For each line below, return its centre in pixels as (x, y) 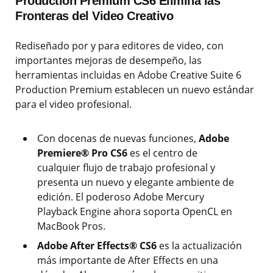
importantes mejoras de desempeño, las (108, 61)
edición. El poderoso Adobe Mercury (121, 197)
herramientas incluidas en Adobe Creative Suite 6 (128, 75)
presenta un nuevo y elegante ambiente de (136, 183)
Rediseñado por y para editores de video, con (119, 46)
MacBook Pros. (71, 226)
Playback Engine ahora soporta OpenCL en (135, 212)
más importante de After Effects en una (128, 261)
